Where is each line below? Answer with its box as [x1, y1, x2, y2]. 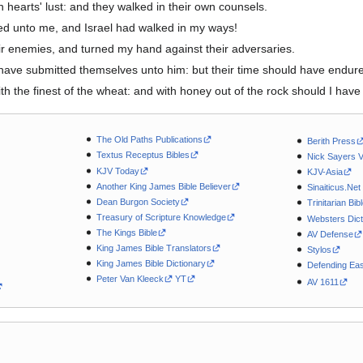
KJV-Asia [307, 167, 344, 177]
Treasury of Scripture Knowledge [96, 211, 226, 222]
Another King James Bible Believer [96, 181, 231, 191]
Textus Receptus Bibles [96, 150, 190, 160]
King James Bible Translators [96, 243, 211, 254]
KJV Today [96, 165, 139, 176]
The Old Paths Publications [96, 135, 203, 145]
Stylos [307, 244, 332, 254]
